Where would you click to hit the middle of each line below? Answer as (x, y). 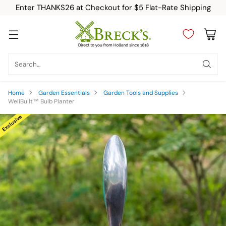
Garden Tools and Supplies (141, 93)
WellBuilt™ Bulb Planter (41, 101)
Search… (28, 64)
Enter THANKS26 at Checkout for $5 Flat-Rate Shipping (113, 8)
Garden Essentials (64, 93)
